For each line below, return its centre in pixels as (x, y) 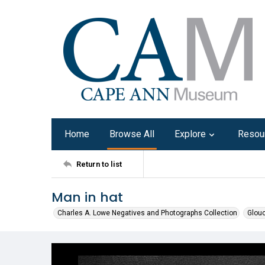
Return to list (99, 164)
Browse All (132, 134)
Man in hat (87, 197)
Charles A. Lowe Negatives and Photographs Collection (147, 213)
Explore (190, 134)
